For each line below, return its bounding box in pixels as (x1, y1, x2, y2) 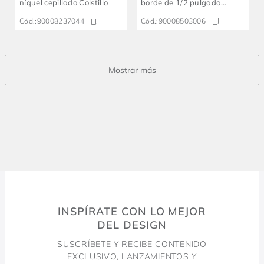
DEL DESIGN (97, 218, 167, 232)
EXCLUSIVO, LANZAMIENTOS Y (67, 251, 197, 262)
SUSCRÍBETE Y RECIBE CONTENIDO (57, 239, 207, 250)
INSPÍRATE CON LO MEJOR (58, 204, 206, 219)
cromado (141, 9, 173, 19)
